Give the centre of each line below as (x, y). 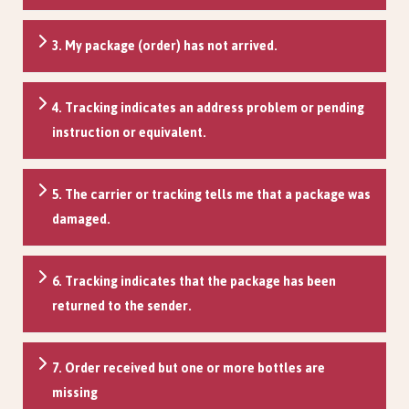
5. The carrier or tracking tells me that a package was (211, 194)
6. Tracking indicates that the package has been (194, 281)
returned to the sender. (122, 306)
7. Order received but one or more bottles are (189, 368)
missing (75, 393)
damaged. (81, 219)
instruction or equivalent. (129, 132)
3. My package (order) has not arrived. (165, 46)
